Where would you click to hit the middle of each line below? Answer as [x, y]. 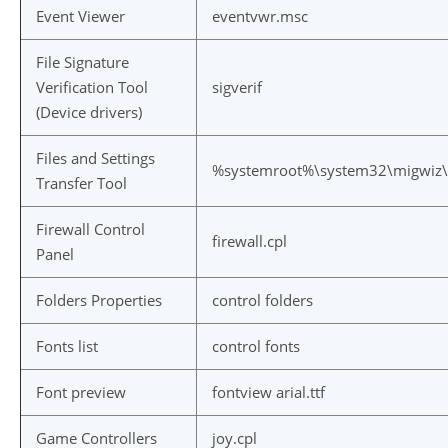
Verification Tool [92, 87]
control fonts [256, 346]
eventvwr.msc [260, 16]
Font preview [81, 392]
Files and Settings [95, 158]
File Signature [82, 62]
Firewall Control [90, 229]
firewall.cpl [249, 241]
